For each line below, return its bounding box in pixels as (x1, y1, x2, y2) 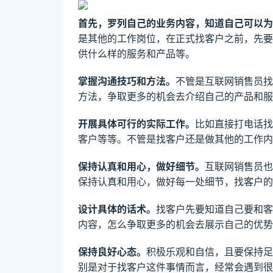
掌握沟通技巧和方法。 (78, 73, 175, 88)
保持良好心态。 (78, 243, 146, 258)
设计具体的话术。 (78, 200, 156, 216)
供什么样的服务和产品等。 (78, 45, 195, 60)
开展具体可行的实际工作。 (78, 115, 195, 130)
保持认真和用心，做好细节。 (78, 158, 205, 173)
